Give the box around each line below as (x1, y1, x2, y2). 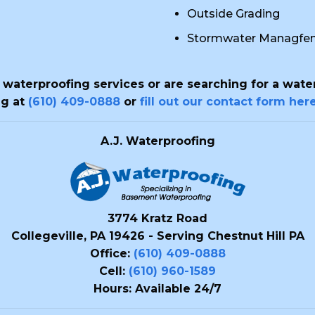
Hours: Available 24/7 (94, 281, 221, 295)
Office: (89, 246, 134, 260)
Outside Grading (187, 7, 280, 20)
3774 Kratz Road (108, 211, 207, 225)
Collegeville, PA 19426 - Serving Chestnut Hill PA (11, 229, 304, 243)
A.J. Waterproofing (100, 134, 215, 148)
